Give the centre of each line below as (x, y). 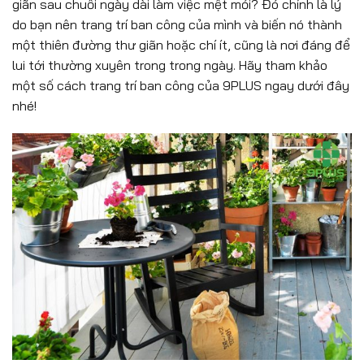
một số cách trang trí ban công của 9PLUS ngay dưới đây (181, 85)
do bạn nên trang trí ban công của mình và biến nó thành (177, 24)
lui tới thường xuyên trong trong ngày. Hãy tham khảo (170, 65)
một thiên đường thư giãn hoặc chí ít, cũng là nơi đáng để (181, 44)
